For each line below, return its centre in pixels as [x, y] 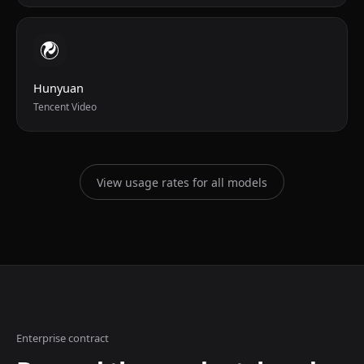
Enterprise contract [63, 338]
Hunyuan [58, 88]
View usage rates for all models [182, 182]
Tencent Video [65, 107]
